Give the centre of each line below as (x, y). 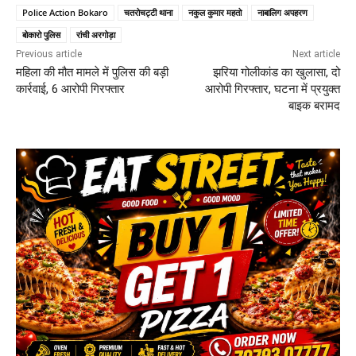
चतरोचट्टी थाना (148, 12)
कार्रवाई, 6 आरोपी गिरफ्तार (70, 89)
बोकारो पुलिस (41, 34)
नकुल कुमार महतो (215, 12)
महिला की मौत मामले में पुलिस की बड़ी (92, 72)
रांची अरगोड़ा (96, 34)
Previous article (49, 54)
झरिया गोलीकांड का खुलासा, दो (276, 72)
